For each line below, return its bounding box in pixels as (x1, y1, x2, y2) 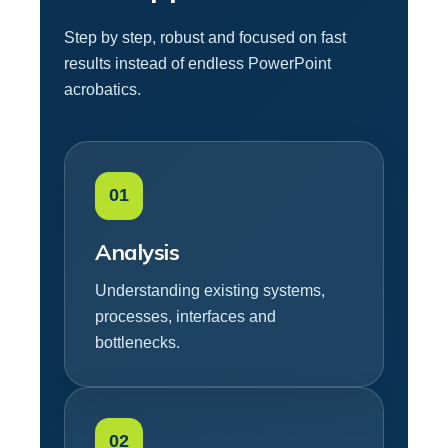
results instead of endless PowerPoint (64, 54, 331, 72)
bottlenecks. (95, 333, 180, 351)
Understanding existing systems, (95, 281, 325, 299)
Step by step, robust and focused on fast (64, 28, 346, 46)
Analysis (95, 237, 179, 266)
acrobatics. (64, 80, 141, 98)
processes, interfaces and (95, 307, 276, 325)
